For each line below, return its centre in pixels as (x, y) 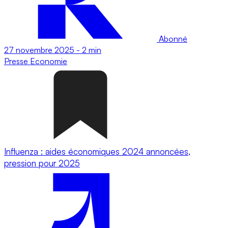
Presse (17, 61)
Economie (49, 61)
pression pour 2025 (42, 163)
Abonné (172, 38)
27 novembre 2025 (39, 50)
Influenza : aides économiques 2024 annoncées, (97, 151)
